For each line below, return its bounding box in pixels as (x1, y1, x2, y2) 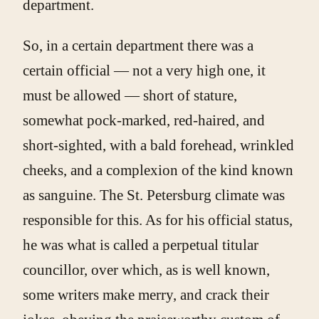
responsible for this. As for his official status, (23, 211, 293, 229)
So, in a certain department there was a (23, 36, 253, 54)
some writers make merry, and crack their (23, 286, 269, 303)
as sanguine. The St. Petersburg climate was (23, 186, 285, 204)
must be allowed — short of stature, (23, 86, 237, 104)
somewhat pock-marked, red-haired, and (23, 111, 265, 129)
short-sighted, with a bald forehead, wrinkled (23, 136, 294, 154)
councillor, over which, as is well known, (23, 261, 270, 278)
